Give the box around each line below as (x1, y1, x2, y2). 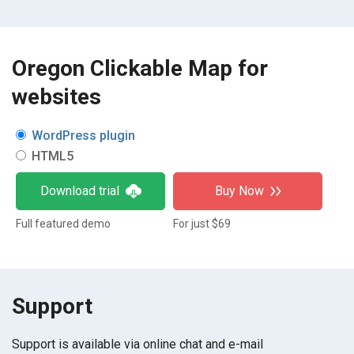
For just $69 (173, 217, 231, 230)
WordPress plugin (32, 127, 135, 143)
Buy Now (214, 183, 264, 198)
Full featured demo (16, 217, 111, 230)
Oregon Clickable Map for (12, 55, 268, 81)
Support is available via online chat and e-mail (12, 336, 263, 352)
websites (12, 83, 101, 110)
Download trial (40, 183, 119, 198)
